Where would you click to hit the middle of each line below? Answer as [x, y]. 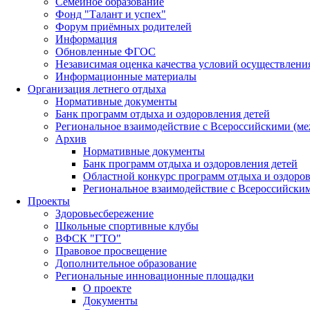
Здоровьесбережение [104, 213]
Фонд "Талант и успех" [111, 14]
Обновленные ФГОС [106, 51]
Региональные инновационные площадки [155, 275]
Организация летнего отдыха [97, 89]
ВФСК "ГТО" [88, 238]
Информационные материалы [126, 76]
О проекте [107, 288]
